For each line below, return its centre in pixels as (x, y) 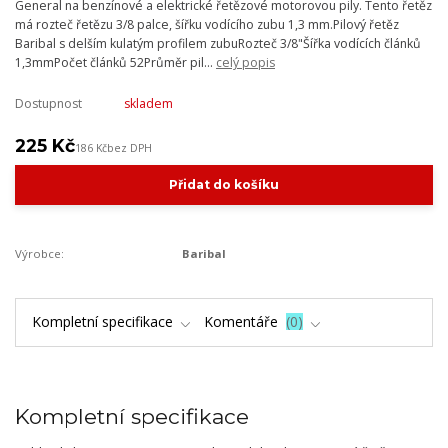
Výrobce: (39, 254)
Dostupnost (48, 104)
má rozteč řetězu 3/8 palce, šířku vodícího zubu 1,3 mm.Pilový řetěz (207, 25)
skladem (148, 104)
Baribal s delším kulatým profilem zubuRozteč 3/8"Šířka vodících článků (218, 44)
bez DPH (129, 148)
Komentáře (243, 322)
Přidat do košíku (223, 185)
